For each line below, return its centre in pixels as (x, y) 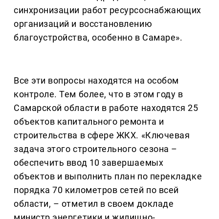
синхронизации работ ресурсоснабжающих (108, 10)
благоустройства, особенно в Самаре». (98, 38)
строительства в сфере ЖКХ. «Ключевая (102, 135)
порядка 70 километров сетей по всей (96, 190)
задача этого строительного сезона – (96, 149)
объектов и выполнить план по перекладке (108, 176)
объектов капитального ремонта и (89, 122)
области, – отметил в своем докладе (94, 204)
